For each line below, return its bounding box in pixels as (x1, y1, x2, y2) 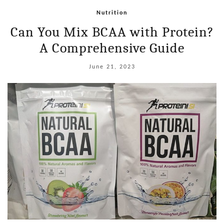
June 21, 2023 (88, 63, 135, 70)
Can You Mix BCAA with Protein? (10, 23, 214, 40)
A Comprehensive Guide (39, 39, 184, 56)
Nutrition (96, 9, 127, 16)
